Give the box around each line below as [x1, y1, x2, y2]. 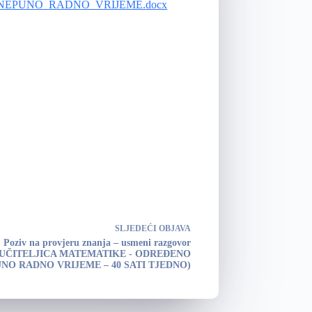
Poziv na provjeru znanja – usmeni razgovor [3, 237, 191, 248]
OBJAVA [158, 223, 191, 233]
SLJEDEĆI [114, 223, 159, 233]
